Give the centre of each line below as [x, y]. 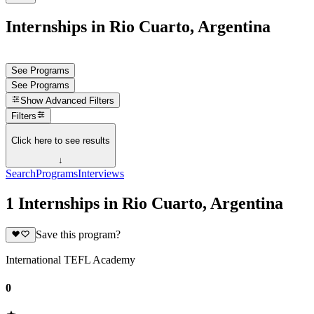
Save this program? [78, 235]
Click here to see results [61, 140]
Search [21, 174]
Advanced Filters [80, 101]
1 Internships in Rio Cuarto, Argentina [144, 203]
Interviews [101, 174]
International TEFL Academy [70, 260]
